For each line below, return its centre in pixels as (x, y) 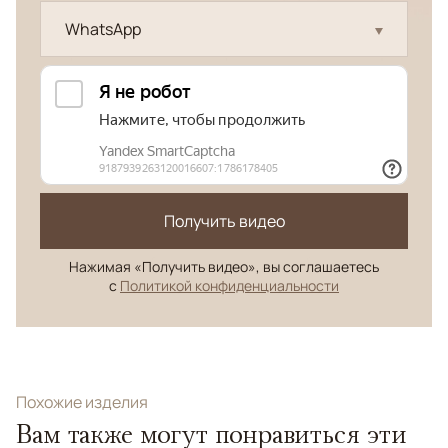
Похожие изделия (82, 402)
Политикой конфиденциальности (229, 285)
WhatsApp (103, 29)
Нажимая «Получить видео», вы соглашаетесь (224, 266)
